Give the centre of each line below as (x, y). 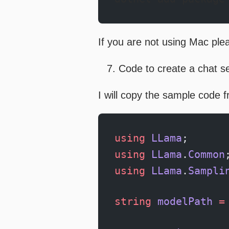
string (133, 202)
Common (207, 155)
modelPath (182, 202)
